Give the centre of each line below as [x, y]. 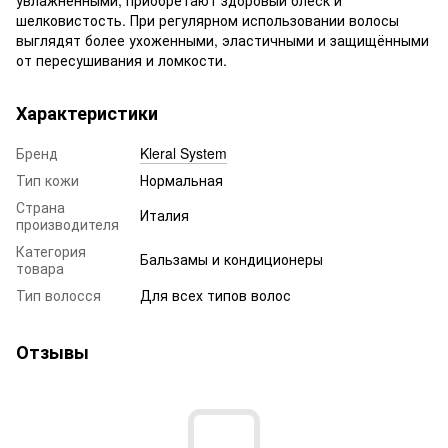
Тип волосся [58, 294]
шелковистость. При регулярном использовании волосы [207, 19]
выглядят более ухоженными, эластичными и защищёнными [222, 39]
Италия [164, 214]
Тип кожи [47, 179]
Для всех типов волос [215, 294]
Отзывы [52, 351]
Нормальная [181, 179]
